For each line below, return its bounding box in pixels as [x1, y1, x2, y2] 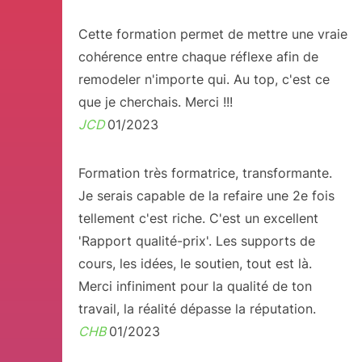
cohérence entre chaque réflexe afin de [78, 48, 318, 65]
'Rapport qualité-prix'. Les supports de [78, 233, 315, 249]
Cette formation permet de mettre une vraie [78, 26, 347, 42]
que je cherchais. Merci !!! [78, 94, 233, 110]
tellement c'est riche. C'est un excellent [78, 210, 318, 226]
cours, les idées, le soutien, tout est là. [78, 255, 312, 271]
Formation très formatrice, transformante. [78, 165, 332, 181]
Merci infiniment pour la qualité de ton [78, 278, 312, 294]
